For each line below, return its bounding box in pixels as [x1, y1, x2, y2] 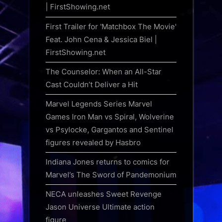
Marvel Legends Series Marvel [46, 99, 152, 109]
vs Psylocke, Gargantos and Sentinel [46, 124, 173, 134]
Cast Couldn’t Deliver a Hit [46, 79, 138, 89]
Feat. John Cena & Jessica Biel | [46, 34, 157, 44]
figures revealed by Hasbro [46, 137, 141, 147]
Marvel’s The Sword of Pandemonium [46, 170, 176, 180]
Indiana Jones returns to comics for [46, 157, 169, 167]
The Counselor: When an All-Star [46, 66, 162, 76]
